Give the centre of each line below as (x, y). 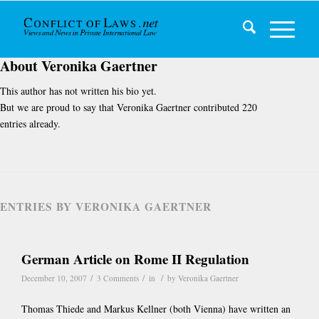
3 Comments (118, 278)
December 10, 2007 (54, 278)
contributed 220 (224, 107)
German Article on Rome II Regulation (135, 258)
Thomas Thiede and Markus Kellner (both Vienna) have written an (156, 308)
